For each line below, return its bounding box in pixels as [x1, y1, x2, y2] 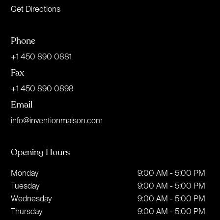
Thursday [11, 206, 43, 216]
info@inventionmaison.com [11, 115, 103, 125]
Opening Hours [11, 146, 70, 158]
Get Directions [11, 4, 61, 13]
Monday [11, 168, 39, 177]
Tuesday [11, 181, 40, 190]
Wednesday [11, 193, 52, 203]
